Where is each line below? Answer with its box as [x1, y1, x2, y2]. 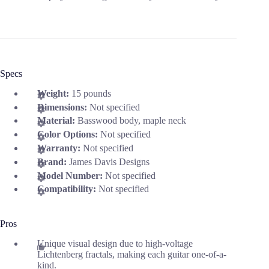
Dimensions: [37, 101, 89, 112]
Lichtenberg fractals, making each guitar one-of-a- [37, 249, 226, 260]
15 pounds [71, 88, 111, 98]
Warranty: [37, 142, 83, 153]
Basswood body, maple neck [77, 115, 186, 126]
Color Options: [37, 129, 100, 140]
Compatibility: [37, 184, 98, 195]
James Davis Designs [69, 156, 150, 167]
